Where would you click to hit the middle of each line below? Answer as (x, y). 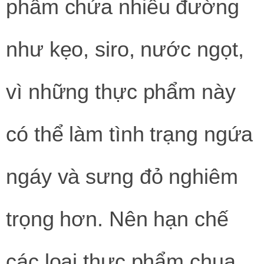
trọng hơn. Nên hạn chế (117, 219)
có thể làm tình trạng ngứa (130, 134)
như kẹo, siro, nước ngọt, (125, 49)
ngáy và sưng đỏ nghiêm (122, 176)
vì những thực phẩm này (121, 91)
